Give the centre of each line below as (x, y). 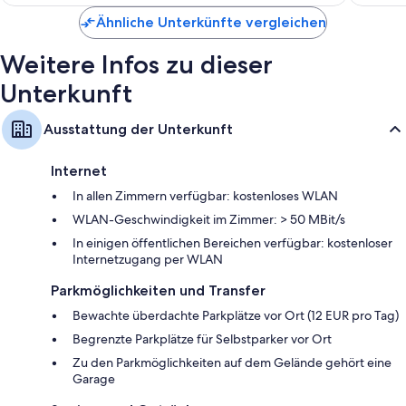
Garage (94, 378)
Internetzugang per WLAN (148, 259)
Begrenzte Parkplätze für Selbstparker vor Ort (202, 338)
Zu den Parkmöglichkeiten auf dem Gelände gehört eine (232, 362)
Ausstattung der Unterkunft (138, 129)
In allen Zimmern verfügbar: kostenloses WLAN (205, 195)
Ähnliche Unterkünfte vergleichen (211, 22)
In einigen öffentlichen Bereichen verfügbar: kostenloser (232, 242)
